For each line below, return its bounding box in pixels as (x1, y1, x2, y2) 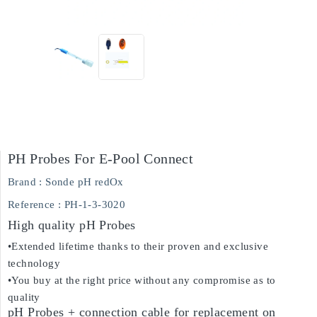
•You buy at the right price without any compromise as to (8, 275, 276, 286)
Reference (8, 199, 55, 210)
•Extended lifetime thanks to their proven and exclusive (8, 241, 268, 252)
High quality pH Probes (8, 218, 136, 232)
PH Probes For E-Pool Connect (8, 151, 194, 166)
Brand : (8, 176, 42, 188)
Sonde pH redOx (45, 176, 124, 188)
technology (8, 258, 61, 269)
